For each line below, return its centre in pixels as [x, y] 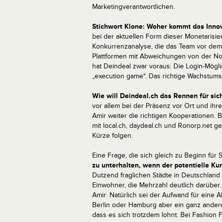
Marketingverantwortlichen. [134, 7]
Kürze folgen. [112, 136]
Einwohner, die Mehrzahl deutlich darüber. [157, 185]
